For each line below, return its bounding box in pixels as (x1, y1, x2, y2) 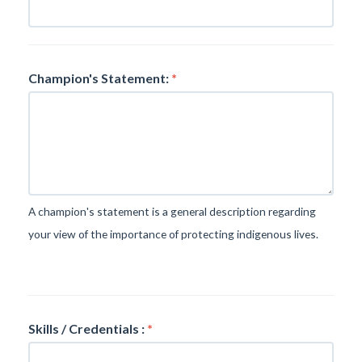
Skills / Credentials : (28, 320, 147, 336)
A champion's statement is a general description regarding (28, 204, 316, 218)
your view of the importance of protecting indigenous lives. (28, 227, 318, 241)
